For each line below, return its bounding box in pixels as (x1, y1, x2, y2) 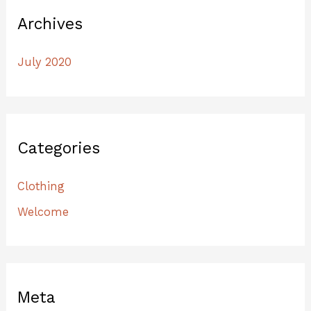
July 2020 (17, 56, 72, 69)
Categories (17, 138, 101, 158)
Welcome (17, 205, 69, 219)
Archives (17, 14, 83, 33)
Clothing (17, 180, 65, 194)
